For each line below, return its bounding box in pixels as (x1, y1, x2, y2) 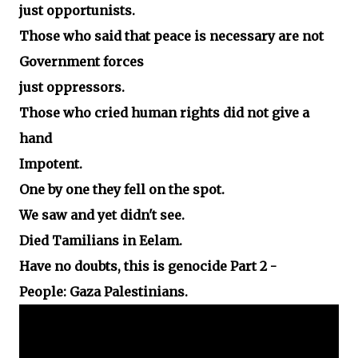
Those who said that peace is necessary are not (19, 28, 324, 45)
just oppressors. (19, 79, 125, 96)
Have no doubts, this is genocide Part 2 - (19, 258, 276, 275)
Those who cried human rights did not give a (19, 105, 309, 121)
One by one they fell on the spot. (19, 181, 225, 198)
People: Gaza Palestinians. (19, 284, 188, 300)
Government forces (19, 54, 144, 70)
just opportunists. (19, 2, 135, 19)
